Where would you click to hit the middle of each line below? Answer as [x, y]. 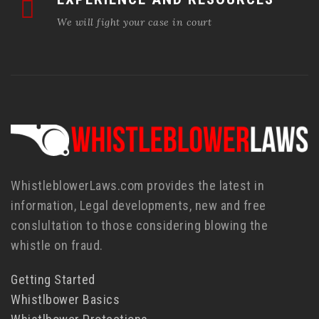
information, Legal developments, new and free [138, 205]
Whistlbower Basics [65, 299]
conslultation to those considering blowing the [139, 225]
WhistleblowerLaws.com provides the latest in [137, 185]
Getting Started [53, 279]
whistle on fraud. [57, 245]
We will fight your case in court [134, 22]
